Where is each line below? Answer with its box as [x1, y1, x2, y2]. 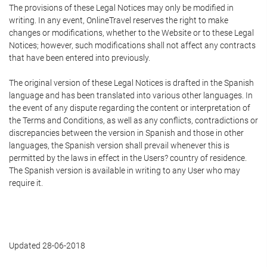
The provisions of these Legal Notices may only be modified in [9, 3, 234, 13]
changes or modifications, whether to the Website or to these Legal [9, 28, 254, 38]
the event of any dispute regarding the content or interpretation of [9, 103, 250, 113]
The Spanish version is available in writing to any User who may [9, 166, 240, 175]
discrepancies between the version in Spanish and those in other [9, 128, 244, 138]
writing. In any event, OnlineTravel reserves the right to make [9, 15, 228, 25]
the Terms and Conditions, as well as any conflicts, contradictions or [9, 116, 258, 125]
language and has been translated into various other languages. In [9, 91, 253, 100]
